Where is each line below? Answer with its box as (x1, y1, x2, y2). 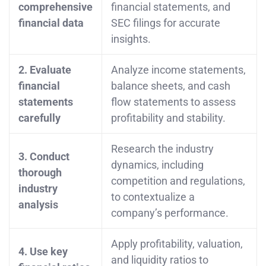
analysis (18, 198, 58, 211)
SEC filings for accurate (111, 16, 220, 29)
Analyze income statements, (111, 63, 246, 76)
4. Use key (18, 245, 68, 258)
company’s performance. (111, 206, 229, 219)
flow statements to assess (111, 95, 236, 108)
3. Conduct (18, 150, 69, 163)
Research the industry (111, 142, 214, 155)
